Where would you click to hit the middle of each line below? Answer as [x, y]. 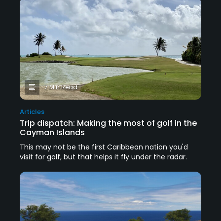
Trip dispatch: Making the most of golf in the [108, 123]
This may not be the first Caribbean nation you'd [104, 147]
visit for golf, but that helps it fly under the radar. [103, 157]
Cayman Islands [52, 133]
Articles [32, 112]
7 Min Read [61, 87]
